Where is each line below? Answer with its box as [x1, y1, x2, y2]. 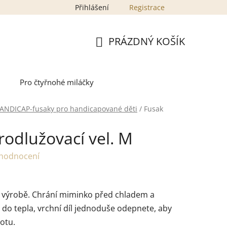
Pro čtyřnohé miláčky [20, 77, 94, 87]
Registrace [129, 3, 165, 12]
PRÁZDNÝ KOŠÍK [108, 34, 185, 48]
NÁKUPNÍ [95, 46, 139, 60]
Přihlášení [75, 3, 109, 12]
